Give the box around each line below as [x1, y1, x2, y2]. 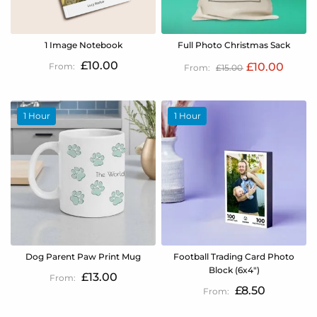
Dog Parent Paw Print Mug [25, 250, 141, 262]
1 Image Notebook [44, 40, 122, 51]
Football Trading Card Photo [173, 250, 294, 262]
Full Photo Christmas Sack [178, 40, 290, 51]
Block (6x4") [208, 264, 260, 275]
